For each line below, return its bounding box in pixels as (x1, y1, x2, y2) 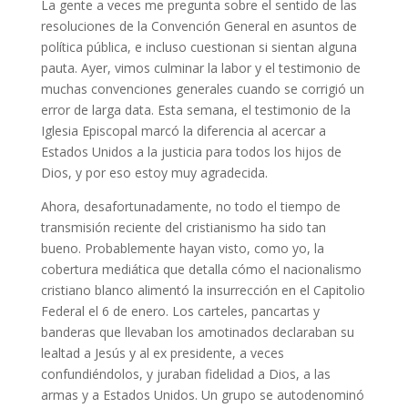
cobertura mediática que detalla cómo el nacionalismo (40, 260, 362, 279)
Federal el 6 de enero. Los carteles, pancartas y (40, 302, 320, 321)
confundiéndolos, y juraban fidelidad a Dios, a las (40, 365, 331, 383)
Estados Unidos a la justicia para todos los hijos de (40, 143, 342, 161)
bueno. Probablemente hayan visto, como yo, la (40, 240, 324, 258)
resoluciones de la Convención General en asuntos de (40, 17, 357, 36)
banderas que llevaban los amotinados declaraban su (40, 323, 354, 342)
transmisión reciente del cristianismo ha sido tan (40, 219, 326, 237)
